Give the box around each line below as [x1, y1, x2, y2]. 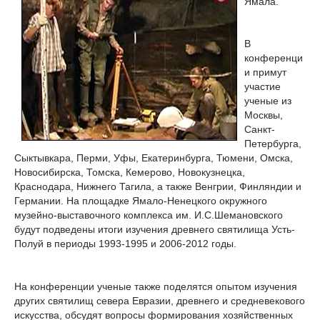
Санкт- [244, 124, 275, 136]
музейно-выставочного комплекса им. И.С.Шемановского [14, 209, 283, 221]
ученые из [244, 95, 291, 107]
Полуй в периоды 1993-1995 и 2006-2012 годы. [14, 238, 236, 250]
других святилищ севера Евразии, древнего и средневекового [14, 294, 305, 306]
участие [244, 81, 281, 93]
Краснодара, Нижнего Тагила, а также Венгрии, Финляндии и [14, 181, 301, 193]
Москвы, [244, 109, 283, 121]
